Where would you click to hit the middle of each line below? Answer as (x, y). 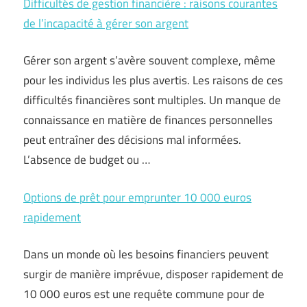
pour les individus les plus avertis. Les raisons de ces (153, 80)
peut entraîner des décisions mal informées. (132, 140)
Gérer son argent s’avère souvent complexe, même (149, 60)
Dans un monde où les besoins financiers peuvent (146, 254)
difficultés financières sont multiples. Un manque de (152, 100)
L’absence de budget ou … (87, 160)
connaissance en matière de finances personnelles (148, 120)
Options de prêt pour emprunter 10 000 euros (137, 197)
